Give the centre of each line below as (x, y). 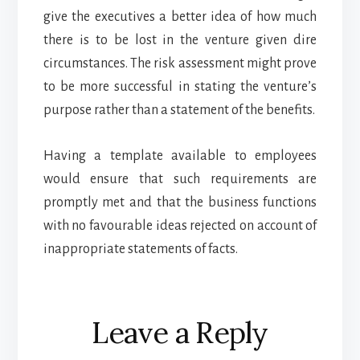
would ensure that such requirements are (180, 179)
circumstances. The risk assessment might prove (180, 63)
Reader (88, 313)
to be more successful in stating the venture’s (180, 86)
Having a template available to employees (180, 155)
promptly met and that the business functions (180, 202)
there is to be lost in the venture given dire (180, 40)
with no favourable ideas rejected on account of (180, 225)
